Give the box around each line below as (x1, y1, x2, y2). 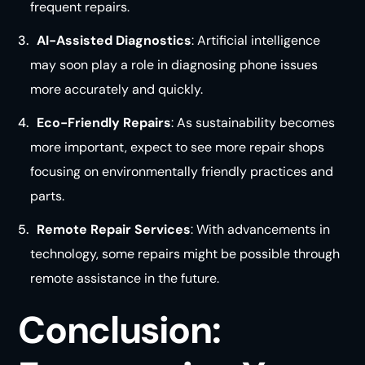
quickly (157, 80, 200, 98)
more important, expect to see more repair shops (29, 139, 324, 156)
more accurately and (29, 80, 158, 98)
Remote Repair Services (37, 221, 191, 239)
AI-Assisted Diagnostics (37, 31, 192, 49)
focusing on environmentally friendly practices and (29, 163, 333, 181)
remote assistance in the (29, 270, 181, 288)
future (180, 270, 217, 288)
